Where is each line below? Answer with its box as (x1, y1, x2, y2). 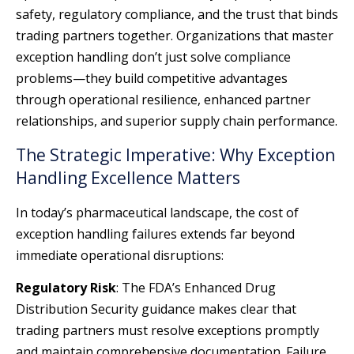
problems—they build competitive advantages (16, 70, 288, 88)
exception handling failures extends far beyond (16, 224, 295, 243)
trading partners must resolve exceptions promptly (16, 321, 319, 339)
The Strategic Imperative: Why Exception (16, 143, 335, 166)
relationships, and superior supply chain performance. (16, 112, 337, 130)
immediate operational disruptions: (16, 246, 224, 264)
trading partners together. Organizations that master (16, 27, 333, 45)
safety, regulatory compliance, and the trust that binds (16, 6, 338, 24)
